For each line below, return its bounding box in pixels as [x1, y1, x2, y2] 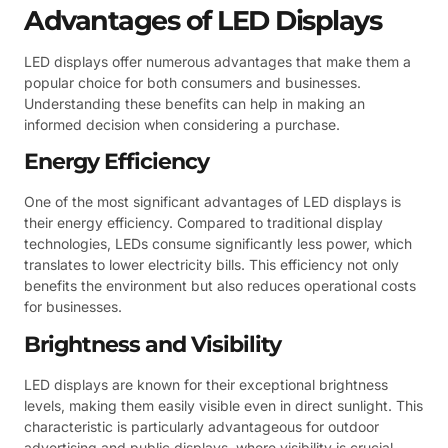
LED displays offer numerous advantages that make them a [24, 52, 411, 70]
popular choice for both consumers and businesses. [24, 73, 361, 91]
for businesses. [24, 298, 122, 316]
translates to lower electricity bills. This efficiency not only [24, 256, 399, 274]
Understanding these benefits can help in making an [24, 94, 365, 112]
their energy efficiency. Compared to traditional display [24, 214, 383, 232]
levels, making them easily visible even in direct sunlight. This [24, 396, 423, 414]
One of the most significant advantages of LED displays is [24, 193, 401, 211]
